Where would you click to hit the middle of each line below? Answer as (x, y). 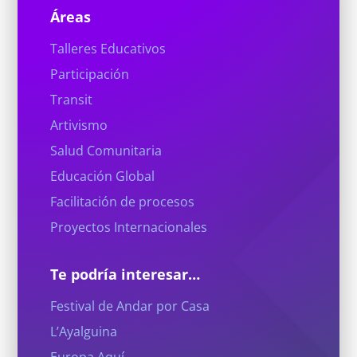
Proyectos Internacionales (128, 228)
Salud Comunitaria (106, 151)
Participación (89, 75)
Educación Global (102, 177)
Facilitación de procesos (122, 202)
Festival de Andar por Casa (129, 306)
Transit (71, 100)
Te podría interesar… (125, 275)
